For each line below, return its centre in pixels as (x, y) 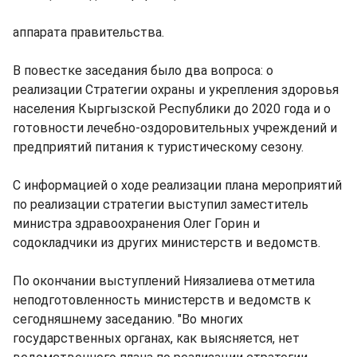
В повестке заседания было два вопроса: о (143, 71)
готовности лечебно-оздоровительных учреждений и (175, 128)
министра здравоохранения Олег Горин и (136, 224)
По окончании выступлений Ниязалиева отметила (164, 281)
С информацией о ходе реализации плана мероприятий (177, 185)
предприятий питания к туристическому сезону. (158, 147)
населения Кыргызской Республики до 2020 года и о (172, 109)
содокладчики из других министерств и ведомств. (167, 243)
